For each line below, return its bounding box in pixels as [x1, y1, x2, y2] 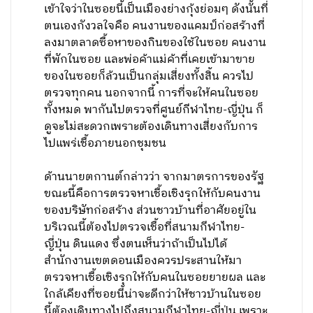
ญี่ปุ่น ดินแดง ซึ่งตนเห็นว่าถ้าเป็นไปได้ [44, 235, 228, 254]
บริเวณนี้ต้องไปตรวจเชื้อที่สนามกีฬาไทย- [44, 218, 245, 237]
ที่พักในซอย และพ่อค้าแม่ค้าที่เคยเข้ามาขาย [44, 50, 256, 69]
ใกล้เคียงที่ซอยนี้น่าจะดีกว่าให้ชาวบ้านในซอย [44, 285, 262, 304]
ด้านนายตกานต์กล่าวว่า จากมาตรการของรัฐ [44, 168, 265, 187]
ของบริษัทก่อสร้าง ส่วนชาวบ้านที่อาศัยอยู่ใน [44, 201, 257, 220]
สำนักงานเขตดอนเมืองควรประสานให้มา [44, 252, 242, 270]
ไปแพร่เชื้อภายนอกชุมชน [44, 134, 167, 153]
